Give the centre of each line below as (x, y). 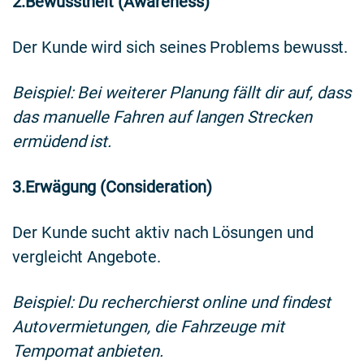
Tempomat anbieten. (88, 351)
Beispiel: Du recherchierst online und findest (172, 302)
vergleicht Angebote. (87, 256)
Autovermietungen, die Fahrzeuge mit (148, 326)
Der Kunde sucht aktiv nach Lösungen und (163, 232)
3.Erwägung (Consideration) (112, 186)
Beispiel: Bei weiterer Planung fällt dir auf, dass (182, 93)
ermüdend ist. (62, 142)
